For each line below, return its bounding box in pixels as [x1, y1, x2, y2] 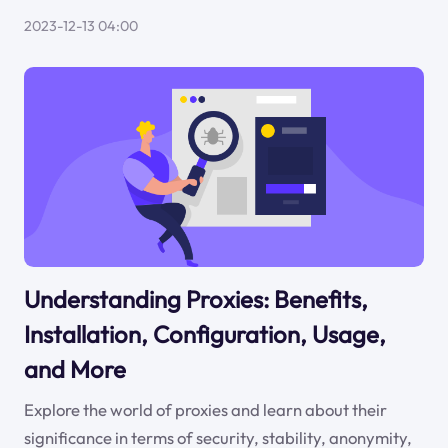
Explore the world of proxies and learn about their [23, 399, 387, 421]
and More [23, 353, 126, 384]
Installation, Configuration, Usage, [23, 318, 386, 349]
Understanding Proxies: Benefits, [23, 283, 368, 314]
